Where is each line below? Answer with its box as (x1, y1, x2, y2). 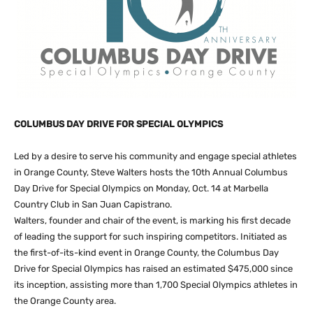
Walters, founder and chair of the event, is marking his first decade (14, 214, 291, 226)
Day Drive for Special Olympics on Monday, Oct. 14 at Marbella (14, 182, 268, 194)
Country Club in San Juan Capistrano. (14, 198, 172, 210)
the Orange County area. (14, 295, 116, 306)
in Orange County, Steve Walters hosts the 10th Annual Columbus (14, 166, 288, 177)
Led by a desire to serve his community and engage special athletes (14, 150, 297, 161)
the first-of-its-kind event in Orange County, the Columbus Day (14, 247, 279, 258)
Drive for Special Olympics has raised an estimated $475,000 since (14, 263, 293, 274)
